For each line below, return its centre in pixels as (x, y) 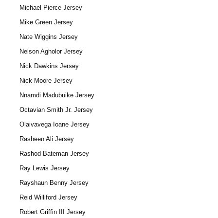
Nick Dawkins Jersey (49, 66)
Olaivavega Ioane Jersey (54, 124)
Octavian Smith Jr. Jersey (56, 110)
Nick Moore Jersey (46, 81)
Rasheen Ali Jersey (47, 139)
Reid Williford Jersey (48, 197)
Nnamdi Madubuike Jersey (57, 95)
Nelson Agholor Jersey (51, 51)
